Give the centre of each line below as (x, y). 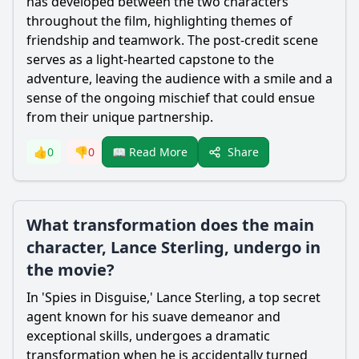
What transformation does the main (170, 225)
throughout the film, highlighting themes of (159, 21)
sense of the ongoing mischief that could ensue (171, 98)
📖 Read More (150, 152)
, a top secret (281, 297)
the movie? (71, 270)
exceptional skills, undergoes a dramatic (148, 336)
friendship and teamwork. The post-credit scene (172, 40)
